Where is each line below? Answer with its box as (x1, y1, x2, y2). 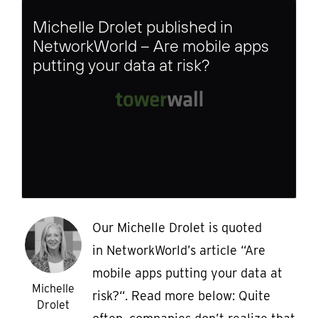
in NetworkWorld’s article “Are (92, 243, 265, 258)
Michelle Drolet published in (33, 16, 233, 38)
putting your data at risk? (33, 55, 210, 76)
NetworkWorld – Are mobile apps (33, 35, 269, 57)
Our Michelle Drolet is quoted (92, 220, 262, 236)
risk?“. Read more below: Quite (92, 288, 270, 304)
